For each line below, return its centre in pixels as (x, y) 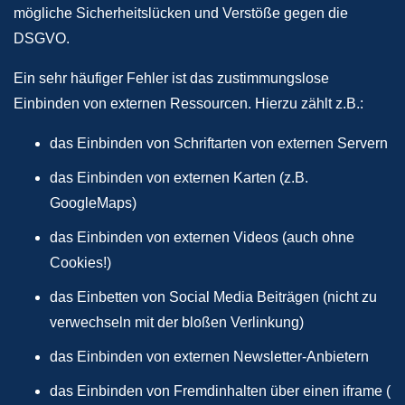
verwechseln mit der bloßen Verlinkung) (177, 322)
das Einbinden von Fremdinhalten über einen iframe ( (220, 391)
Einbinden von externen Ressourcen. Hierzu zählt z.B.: (188, 104)
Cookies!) (80, 263)
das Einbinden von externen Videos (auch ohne (202, 237)
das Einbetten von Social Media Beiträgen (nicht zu (213, 297)
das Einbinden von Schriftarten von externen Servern (219, 143)
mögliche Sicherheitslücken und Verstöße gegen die (181, 13)
